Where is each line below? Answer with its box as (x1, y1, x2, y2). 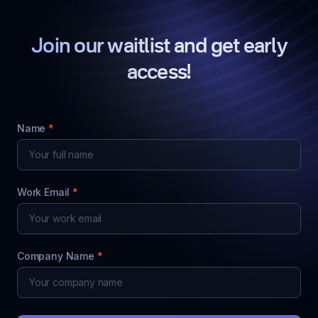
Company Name (17, 250, 97, 262)
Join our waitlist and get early (31, 37, 287, 57)
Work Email (17, 186, 72, 198)
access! (126, 63, 192, 83)
